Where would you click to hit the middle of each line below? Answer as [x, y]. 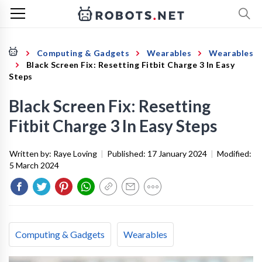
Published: [127, 154]
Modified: [234, 154]
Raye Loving [75, 154]
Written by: [31, 154]
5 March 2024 [34, 165]
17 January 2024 [177, 154]
